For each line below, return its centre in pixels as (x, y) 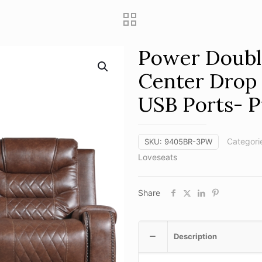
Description (195, 236)
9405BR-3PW (188, 141)
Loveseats (158, 157)
